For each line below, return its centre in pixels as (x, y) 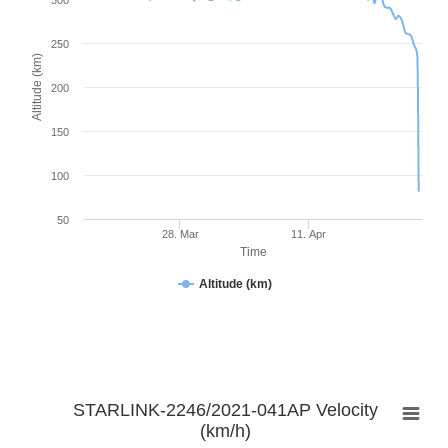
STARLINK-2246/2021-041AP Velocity (225, 410)
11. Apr (309, 234)
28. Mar (180, 234)
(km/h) (225, 431)
